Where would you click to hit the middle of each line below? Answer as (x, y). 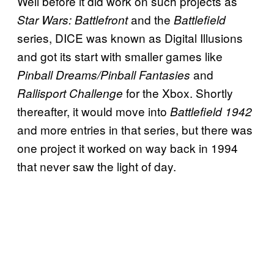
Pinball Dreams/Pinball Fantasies (104, 75)
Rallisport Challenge (70, 93)
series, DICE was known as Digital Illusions (130, 38)
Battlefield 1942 (211, 112)
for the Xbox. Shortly (178, 93)
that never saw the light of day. (97, 166)
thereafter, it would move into (94, 111)
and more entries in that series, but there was (135, 130)
